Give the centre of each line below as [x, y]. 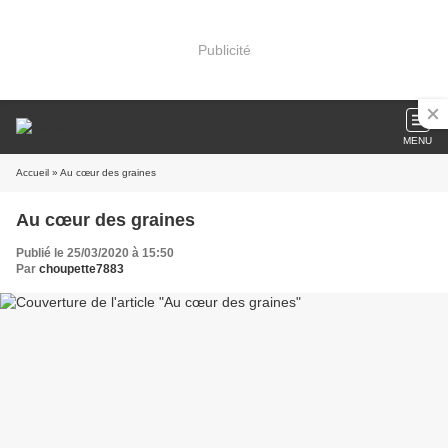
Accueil [32, 172]
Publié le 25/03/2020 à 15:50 [95, 253]
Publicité [224, 49]
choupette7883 [81, 269]
